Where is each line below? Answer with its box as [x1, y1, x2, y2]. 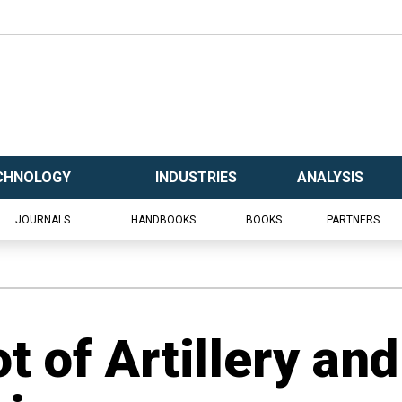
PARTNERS [327, 214, 380, 226]
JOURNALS [15, 214, 70, 226]
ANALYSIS [297, 169, 363, 186]
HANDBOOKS [130, 214, 196, 226]
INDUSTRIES [154, 169, 237, 186]
